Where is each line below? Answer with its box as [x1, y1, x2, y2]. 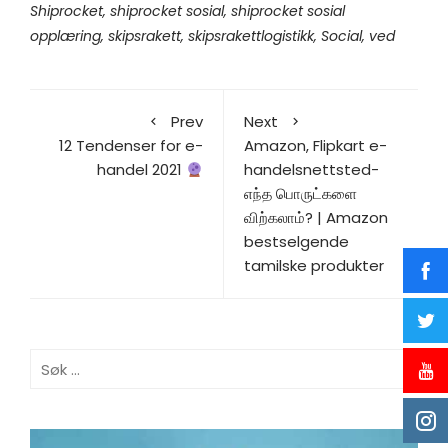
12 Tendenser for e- [59, 135, 203, 157]
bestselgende [244, 231, 349, 253]
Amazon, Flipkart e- [244, 135, 387, 157]
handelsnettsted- [244, 159, 379, 181]
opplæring [30, 26, 101, 47]
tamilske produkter [244, 255, 384, 277]
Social [321, 26, 362, 47]
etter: [29, 373, 71, 395]
